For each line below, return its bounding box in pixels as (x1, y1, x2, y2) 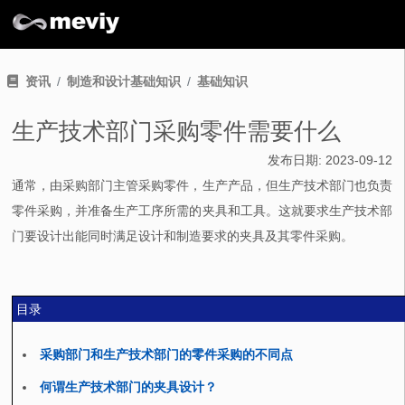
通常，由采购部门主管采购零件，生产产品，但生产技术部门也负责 (12, 178, 392, 193)
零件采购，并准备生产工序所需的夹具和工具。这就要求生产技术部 (12, 203, 392, 219)
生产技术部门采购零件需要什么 (12, 118, 342, 146)
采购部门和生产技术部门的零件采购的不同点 (40, 347, 294, 363)
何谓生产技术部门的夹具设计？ (40, 380, 218, 395)
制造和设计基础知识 (67, 73, 182, 89)
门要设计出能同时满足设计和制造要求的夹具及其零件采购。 (12, 229, 354, 244)
